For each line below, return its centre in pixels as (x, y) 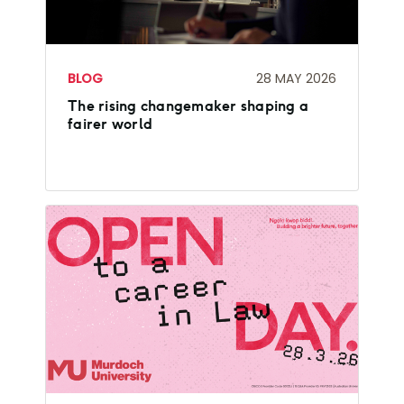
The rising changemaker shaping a (188, 106)
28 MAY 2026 (296, 78)
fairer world (110, 124)
